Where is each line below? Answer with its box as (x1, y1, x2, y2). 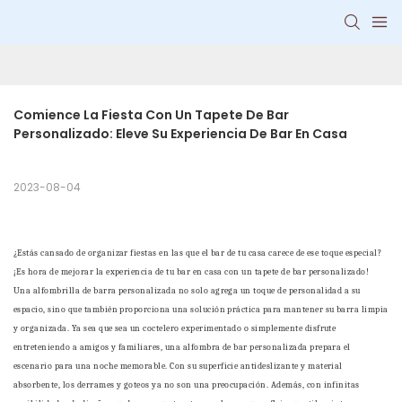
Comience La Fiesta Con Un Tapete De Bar (13, 106, 289, 125)
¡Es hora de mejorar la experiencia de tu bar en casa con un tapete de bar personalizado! (13, 267, 370, 278)
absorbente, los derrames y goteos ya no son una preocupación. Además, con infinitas (13, 380, 360, 391)
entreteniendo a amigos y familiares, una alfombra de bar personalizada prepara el (13, 342, 351, 354)
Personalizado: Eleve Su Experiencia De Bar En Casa (13, 125, 347, 144)
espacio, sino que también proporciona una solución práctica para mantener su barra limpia (13, 304, 389, 316)
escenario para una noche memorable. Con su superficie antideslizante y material (13, 361, 343, 372)
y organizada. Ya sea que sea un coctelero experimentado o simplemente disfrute (13, 323, 336, 335)
